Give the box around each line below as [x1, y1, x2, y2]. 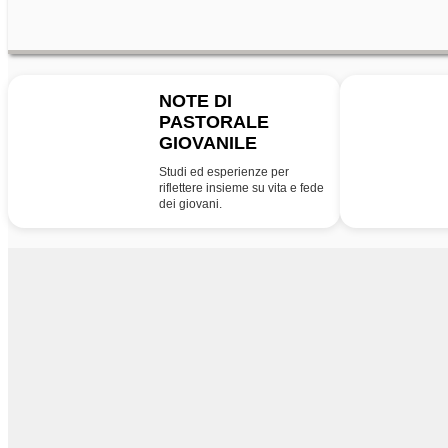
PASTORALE [159, 112, 269, 132]
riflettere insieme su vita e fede [159, 181, 324, 195]
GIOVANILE [159, 133, 257, 153]
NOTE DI [159, 91, 232, 111]
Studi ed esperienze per [159, 165, 289, 179]
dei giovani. [159, 197, 222, 211]
